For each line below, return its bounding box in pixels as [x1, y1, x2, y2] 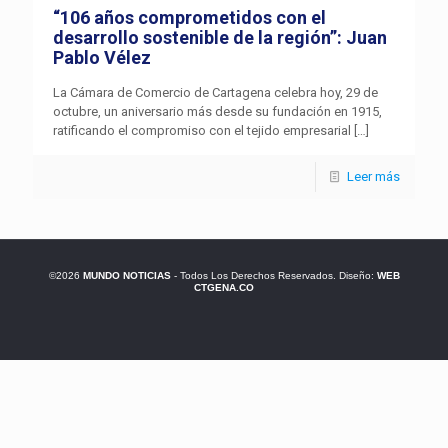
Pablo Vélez [53, 47, 151, 69]
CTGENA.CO [194, 282, 254, 294]
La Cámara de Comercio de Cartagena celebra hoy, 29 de [53, 85, 378, 101]
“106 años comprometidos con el [53, 7, 326, 29]
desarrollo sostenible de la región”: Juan [53, 27, 387, 49]
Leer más [347, 169, 400, 185]
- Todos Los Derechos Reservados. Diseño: [170, 270, 377, 282]
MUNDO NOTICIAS [82, 270, 171, 282]
